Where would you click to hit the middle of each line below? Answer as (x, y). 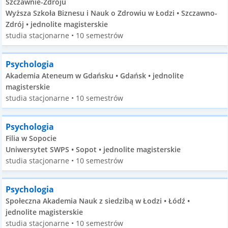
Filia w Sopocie (31, 138)
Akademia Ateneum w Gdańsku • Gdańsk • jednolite (95, 76)
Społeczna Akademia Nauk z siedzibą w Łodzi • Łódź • (98, 201)
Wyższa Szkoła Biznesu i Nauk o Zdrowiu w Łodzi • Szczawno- (112, 13)
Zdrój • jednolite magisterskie (57, 24)
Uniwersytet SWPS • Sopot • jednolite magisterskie (93, 149)
